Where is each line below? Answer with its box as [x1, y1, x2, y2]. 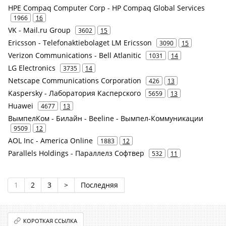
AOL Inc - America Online [8, 136, 93, 145]
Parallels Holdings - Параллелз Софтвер [8, 148, 144, 158]
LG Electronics [8, 63, 55, 73]
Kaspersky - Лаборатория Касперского [8, 88, 141, 98]
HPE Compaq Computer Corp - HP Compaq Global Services [8, 3, 205, 13]
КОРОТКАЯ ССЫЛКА [23, 217, 78, 224]
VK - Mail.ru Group [8, 25, 71, 35]
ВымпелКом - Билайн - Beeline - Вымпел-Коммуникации [8, 114, 203, 123]
